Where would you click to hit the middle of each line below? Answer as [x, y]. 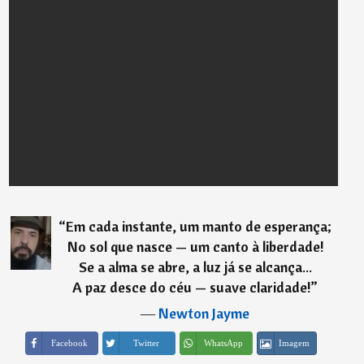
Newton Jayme [204, 313]
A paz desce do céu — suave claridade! [192, 287]
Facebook [69, 343]
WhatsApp [224, 343]
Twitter [147, 343]
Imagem [295, 343]
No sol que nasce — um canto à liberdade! [195, 247]
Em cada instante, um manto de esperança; [199, 226]
